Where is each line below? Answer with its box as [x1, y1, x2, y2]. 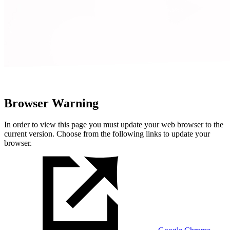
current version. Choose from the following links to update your [4, 129, 210, 139]
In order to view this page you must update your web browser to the [4, 120, 223, 129]
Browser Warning [4, 96, 99, 110]
